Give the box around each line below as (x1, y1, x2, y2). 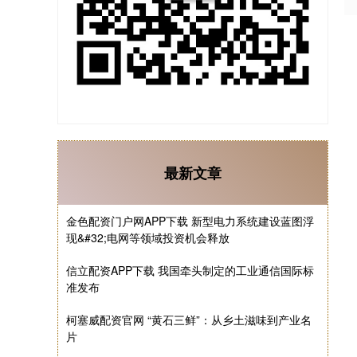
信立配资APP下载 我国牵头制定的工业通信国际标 (66, 262, 314, 278)
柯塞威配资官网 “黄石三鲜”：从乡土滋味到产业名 (66, 312, 312, 328)
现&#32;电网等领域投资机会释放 (66, 229, 229, 245)
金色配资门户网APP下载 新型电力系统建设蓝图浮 (66, 213, 314, 229)
